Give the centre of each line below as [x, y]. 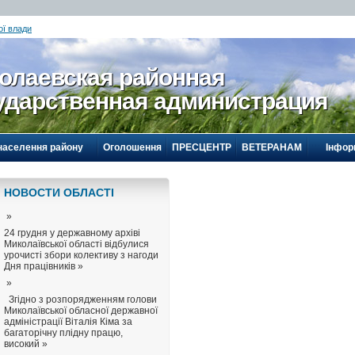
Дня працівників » [44, 266]
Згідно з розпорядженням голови [80, 300]
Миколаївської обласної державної [81, 311]
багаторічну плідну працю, [63, 333]
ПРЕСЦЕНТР [201, 147]
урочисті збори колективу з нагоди [81, 255]
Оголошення [132, 147]
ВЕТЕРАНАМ [272, 147]
